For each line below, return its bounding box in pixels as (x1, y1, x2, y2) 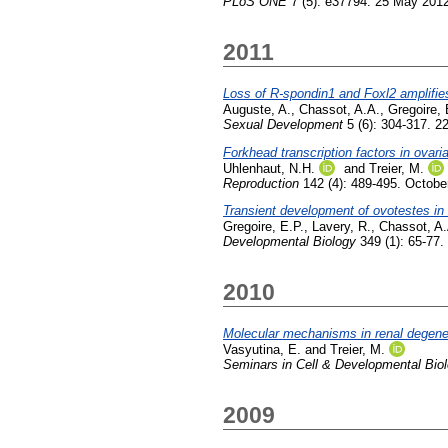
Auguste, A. (223, 101, 291, 117)
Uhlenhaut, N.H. (223, 160, 315, 176)
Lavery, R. (312, 219, 371, 235)
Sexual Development (223, 116, 343, 132)
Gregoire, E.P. (223, 219, 304, 235)
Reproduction (223, 175, 299, 191)
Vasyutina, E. (223, 342, 301, 358)
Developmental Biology (223, 234, 356, 250)
